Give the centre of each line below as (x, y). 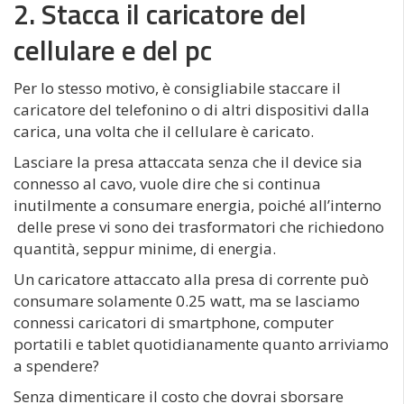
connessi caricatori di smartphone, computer (174, 322)
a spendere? (56, 366)
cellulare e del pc (113, 50)
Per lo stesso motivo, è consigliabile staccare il (177, 88)
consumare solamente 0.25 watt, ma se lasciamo (187, 301)
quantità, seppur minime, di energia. (145, 248)
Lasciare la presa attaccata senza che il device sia (188, 162)
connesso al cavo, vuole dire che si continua (167, 184)
